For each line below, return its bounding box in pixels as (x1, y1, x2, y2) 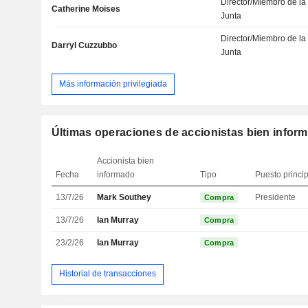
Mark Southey (97, 192, 152, 202)
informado (97, 169, 135, 179)
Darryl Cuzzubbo (51, 41, 117, 51)
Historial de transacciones (58, 269, 156, 279)
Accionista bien (97, 155, 155, 166)
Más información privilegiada (58, 78, 167, 89)
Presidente (255, 192, 296, 202)
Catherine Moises (51, 4, 120, 14)
